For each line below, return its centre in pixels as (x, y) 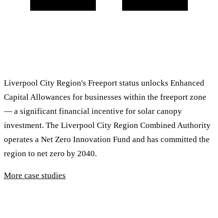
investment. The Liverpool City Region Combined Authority (107, 125)
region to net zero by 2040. (50, 153)
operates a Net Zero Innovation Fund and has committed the (107, 139)
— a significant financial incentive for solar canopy (93, 111)
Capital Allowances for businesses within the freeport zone (105, 97)
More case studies (35, 175)
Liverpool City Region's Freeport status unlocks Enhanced (104, 83)
